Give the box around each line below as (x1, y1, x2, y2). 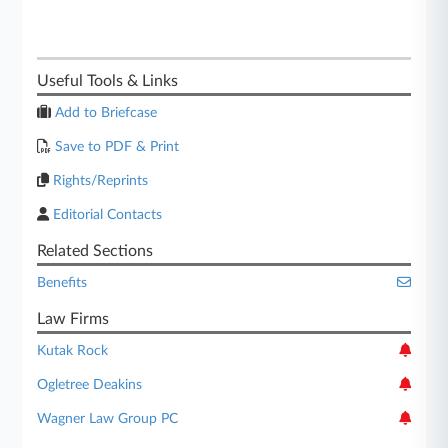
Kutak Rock (37, 343, 109, 358)
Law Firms (37, 310, 110, 327)
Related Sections (37, 242, 154, 259)
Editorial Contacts (49, 207, 163, 222)
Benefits (37, 275, 88, 290)
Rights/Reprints (49, 173, 149, 188)
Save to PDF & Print (51, 139, 180, 154)
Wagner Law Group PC (37, 411, 179, 426)
